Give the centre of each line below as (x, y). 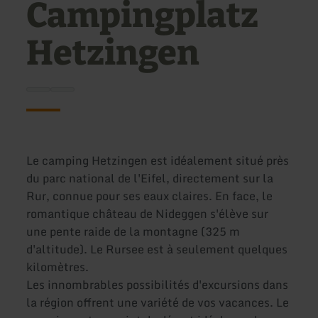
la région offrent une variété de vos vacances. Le (158, 303)
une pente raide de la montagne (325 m (133, 232)
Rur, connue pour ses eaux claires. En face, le (150, 196)
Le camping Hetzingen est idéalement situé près (158, 161)
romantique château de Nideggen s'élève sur (148, 214)
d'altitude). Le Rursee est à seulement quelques (157, 250)
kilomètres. (58, 267)
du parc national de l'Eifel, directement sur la (150, 179)
